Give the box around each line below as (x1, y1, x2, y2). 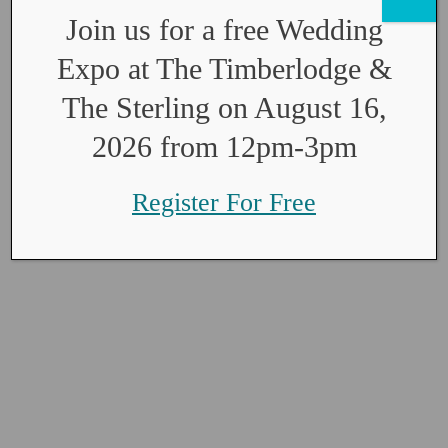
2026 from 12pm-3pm (91, 130, 357, 163)
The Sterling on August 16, (61, 91, 387, 124)
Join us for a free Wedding (65, 13, 383, 46)
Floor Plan (114, 315, 319, 366)
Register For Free (132, 188, 316, 217)
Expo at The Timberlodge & (56, 52, 392, 85)
